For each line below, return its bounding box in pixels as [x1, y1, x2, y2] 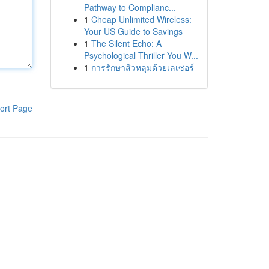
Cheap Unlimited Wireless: [91, 13, 192, 25]
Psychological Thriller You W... [83, 49, 198, 61]
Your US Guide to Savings [83, 25, 183, 37]
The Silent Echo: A [91, 37, 162, 49]
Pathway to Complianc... [83, 1, 176, 13]
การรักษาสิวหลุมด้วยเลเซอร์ [91, 61, 194, 73]
